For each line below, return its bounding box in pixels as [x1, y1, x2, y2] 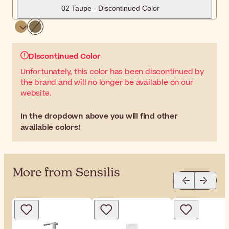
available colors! [20, 122, 80, 133]
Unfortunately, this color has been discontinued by [20, 66, 204, 78]
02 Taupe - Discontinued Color [61, 4, 159, 13]
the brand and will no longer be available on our [20, 77, 193, 88]
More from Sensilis [12, 167, 120, 179]
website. [20, 88, 52, 99]
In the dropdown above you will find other [20, 111, 178, 122]
